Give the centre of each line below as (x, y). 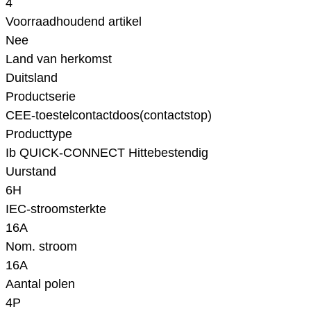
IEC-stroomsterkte (56, 209)
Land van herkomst (59, 59)
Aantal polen (40, 284)
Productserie (41, 97)
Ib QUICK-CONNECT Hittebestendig (107, 153)
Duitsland (32, 78)
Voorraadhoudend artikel (74, 22)
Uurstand (31, 172)
